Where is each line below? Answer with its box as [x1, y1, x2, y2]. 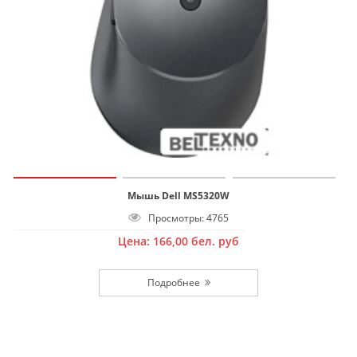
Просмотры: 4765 [141, 211, 229, 226]
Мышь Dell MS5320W [127, 189, 229, 203]
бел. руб [191, 233, 239, 249]
